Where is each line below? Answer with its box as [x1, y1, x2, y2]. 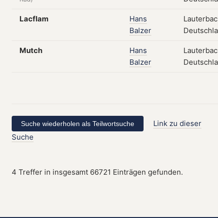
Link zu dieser [153, 119, 202, 128]
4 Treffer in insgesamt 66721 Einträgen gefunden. [12, 167, 183, 177]
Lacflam [19, 14, 49, 23]
